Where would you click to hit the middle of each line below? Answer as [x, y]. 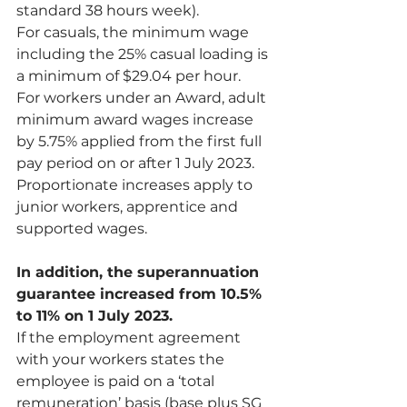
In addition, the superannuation [140, 272]
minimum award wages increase [137, 119]
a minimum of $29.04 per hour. [129, 76]
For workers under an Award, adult [143, 98]
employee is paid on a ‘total [117, 381]
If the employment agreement [130, 338]
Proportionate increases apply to [136, 185]
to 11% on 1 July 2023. [94, 316]
